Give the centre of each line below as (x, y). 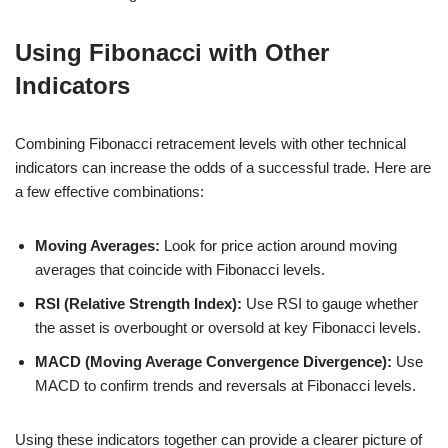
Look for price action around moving (278, 245)
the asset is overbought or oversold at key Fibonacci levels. (228, 327)
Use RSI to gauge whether (330, 303)
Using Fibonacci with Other (172, 52)
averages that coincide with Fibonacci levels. (180, 269)
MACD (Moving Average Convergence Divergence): (213, 361)
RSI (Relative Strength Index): (138, 303)
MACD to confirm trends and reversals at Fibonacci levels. (225, 385)
